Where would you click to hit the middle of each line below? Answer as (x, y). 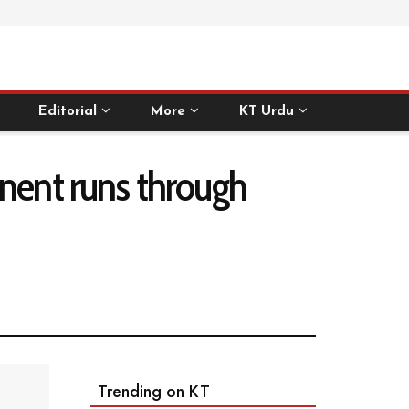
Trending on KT (153, 392)
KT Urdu (266, 112)
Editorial (68, 112)
